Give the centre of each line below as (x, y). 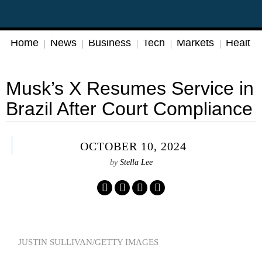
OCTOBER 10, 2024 (134, 146)
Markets (195, 43)
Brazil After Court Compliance (129, 109)
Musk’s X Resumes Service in (130, 88)
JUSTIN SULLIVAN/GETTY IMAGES (89, 242)
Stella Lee (136, 162)
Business (110, 43)
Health (241, 43)
